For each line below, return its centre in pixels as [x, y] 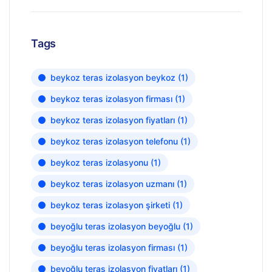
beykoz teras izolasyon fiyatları [113, 120]
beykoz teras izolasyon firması [111, 99]
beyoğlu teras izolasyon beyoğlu [115, 226]
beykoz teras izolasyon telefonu [114, 141]
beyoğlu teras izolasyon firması [113, 248]
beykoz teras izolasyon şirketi [110, 205]
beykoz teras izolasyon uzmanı [112, 184]
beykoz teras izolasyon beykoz [113, 78]
